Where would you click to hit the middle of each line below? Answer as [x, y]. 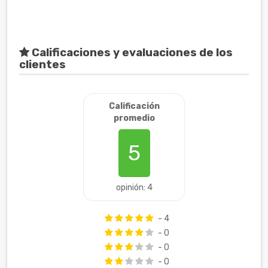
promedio [134, 118]
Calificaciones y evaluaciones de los [131, 53]
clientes [42, 65]
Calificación [134, 106]
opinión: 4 [134, 188]
